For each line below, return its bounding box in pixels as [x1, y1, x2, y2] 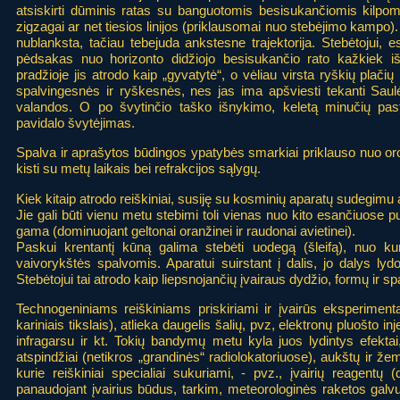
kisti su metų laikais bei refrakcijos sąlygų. [16, 161, 261, 177]
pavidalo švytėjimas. [16, 114, 135, 130]
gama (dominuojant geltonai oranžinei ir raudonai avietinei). [16, 222, 355, 238]
